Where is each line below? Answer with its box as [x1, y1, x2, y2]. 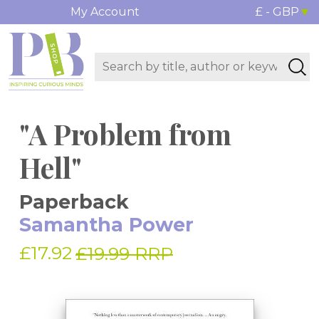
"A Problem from [19, 115, 231, 153]
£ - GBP [255, 5, 299, 19]
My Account [70, 5, 140, 19]
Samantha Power [19, 213, 194, 237]
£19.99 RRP [75, 243, 173, 265]
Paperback [19, 190, 129, 214]
